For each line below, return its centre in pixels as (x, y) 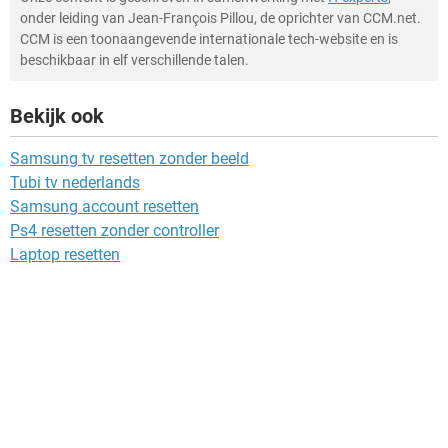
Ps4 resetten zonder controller (114, 230)
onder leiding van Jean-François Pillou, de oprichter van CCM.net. (220, 18)
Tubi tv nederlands (75, 182)
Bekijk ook (57, 116)
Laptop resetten (65, 254)
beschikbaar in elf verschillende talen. (134, 60)
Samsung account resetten (104, 206)
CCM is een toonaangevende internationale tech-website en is (209, 39)
